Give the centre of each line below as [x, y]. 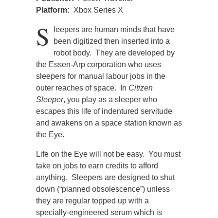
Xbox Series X [98, 10]
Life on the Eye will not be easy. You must [108, 154]
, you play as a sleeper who [110, 99]
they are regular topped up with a [92, 200]
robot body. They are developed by [114, 53]
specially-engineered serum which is [99, 212]
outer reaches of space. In [82, 88]
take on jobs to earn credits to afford [97, 165]
